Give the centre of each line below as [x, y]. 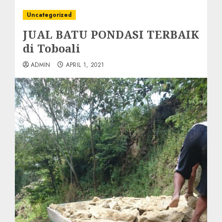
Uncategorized [49, 15]
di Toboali [52, 48]
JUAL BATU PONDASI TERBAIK [111, 34]
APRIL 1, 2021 [85, 65]
